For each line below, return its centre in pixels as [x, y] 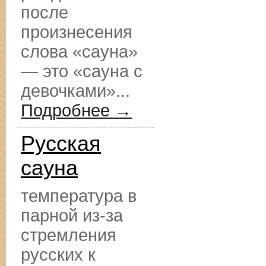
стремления [69, 235]
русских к [58, 255]
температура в [79, 196]
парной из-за [72, 216]
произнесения [77, 32]
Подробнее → [76, 110]
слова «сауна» [79, 52]
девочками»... [75, 91]
